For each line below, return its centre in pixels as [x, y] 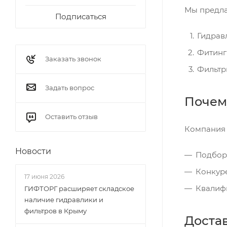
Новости [33, 151]
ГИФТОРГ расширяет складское [79, 188]
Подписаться [81, 16]
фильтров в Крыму [55, 211]
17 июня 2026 [44, 177]
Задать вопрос [70, 88]
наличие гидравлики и [64, 200]
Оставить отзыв [71, 117]
